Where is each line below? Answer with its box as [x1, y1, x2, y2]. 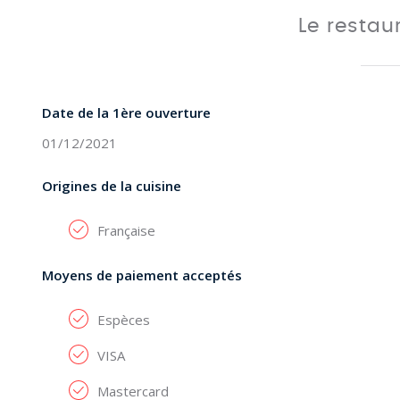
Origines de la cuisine [42, 177, 181, 195]
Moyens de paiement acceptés [42, 266, 242, 284]
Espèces [97, 311, 150, 329]
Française [97, 221, 155, 239]
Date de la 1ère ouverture [42, 104, 211, 121]
